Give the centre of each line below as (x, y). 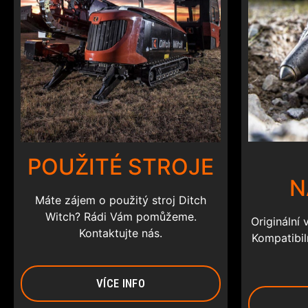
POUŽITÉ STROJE (121, 167)
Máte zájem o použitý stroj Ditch (121, 200)
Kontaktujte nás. (121, 233)
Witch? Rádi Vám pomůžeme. (121, 217)
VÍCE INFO (121, 283)
